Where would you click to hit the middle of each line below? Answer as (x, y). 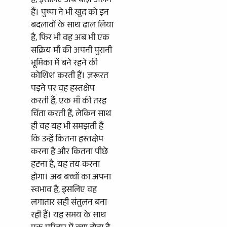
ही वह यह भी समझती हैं (67, 127)
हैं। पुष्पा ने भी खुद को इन (70, 13)
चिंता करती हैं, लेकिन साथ (71, 115)
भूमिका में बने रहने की (64, 64)
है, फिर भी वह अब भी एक (70, 39)
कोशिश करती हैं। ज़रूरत (70, 77)
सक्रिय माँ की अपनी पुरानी (71, 51)
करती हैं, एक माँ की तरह (69, 102)
